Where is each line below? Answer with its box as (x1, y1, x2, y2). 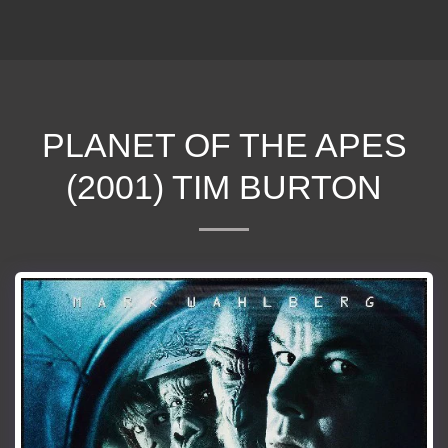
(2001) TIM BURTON (66, 168, 382, 206)
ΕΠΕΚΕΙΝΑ (207, 21, 335, 38)
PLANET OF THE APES (41, 126, 407, 164)
